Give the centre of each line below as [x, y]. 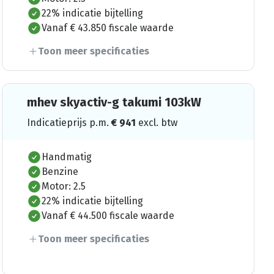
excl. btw [157, 122]
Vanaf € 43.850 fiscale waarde [107, 28]
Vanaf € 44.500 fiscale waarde [108, 215]
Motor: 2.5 [63, 186]
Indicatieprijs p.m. [69, 122]
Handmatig [66, 157]
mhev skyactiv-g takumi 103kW [114, 102]
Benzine [60, 171]
